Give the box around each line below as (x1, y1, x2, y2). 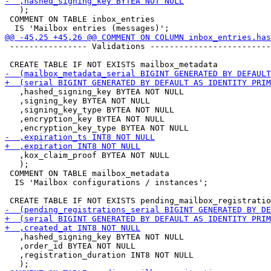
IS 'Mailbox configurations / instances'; (5, 178, 208, 187)
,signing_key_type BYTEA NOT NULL (5, 105, 174, 114)
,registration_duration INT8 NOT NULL (5, 250, 194, 260)
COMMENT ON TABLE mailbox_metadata (5, 169, 169, 178)
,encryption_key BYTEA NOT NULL (5, 114, 165, 123)
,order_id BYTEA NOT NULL (5, 241, 135, 250)
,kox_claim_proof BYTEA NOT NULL (5, 151, 169, 160)
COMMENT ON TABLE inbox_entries (5, 15, 155, 24)
